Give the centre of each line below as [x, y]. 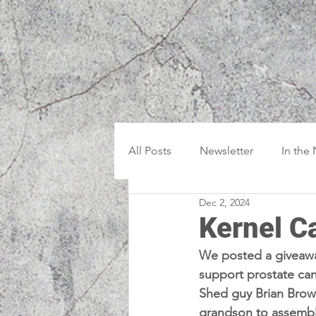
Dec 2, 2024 [224, 202]
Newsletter [226, 151]
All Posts [150, 151]
